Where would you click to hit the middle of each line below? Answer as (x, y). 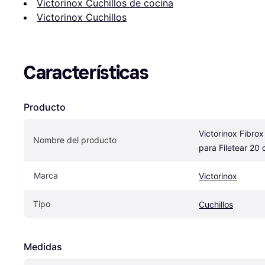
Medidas (43, 247)
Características (86, 73)
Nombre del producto (75, 140)
